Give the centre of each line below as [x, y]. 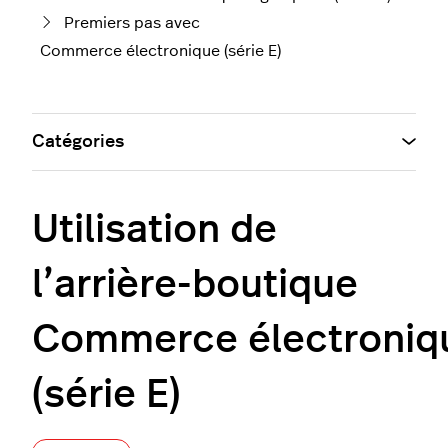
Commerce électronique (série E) [160, 50]
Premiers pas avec [132, 22]
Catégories [78, 141]
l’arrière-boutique [195, 284]
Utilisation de [154, 229]
